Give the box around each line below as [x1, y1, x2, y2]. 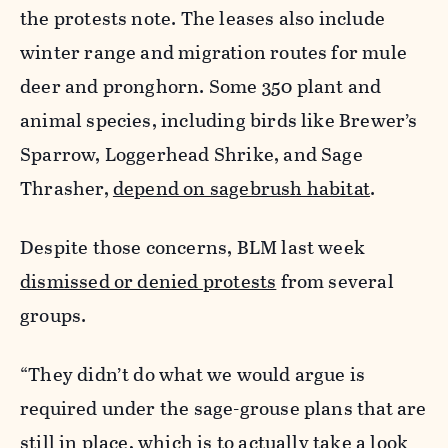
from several [276, 267, 394, 297]
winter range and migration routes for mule [20, 38, 407, 68]
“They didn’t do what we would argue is [20, 360, 366, 390]
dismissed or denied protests [20, 267, 277, 297]
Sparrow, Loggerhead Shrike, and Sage [20, 140, 363, 170]
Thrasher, [20, 174, 113, 204]
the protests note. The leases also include [20, 4, 385, 34]
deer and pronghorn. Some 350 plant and [20, 72, 382, 102]
